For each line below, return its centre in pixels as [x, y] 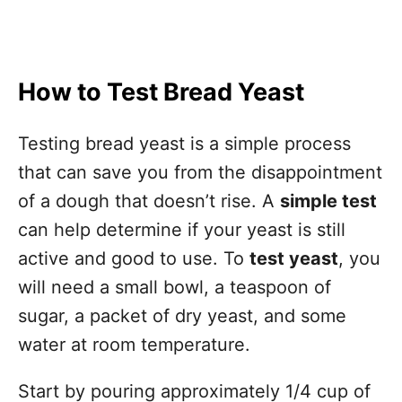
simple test [328, 201]
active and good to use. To [134, 258]
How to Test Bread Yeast [161, 92]
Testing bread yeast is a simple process [184, 144]
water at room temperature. [134, 345]
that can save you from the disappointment [200, 172]
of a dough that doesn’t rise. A [149, 201]
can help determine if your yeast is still [182, 230]
